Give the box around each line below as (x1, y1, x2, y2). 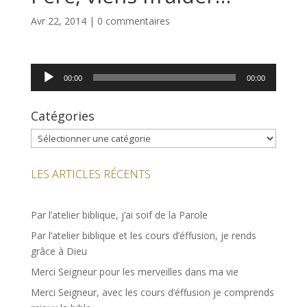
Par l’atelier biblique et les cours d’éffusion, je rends (30, 229, 256, 243)
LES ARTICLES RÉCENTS (30, 167, 151, 182)
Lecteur (29, 64, 64, 78)
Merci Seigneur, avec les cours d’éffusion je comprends (30, 286, 274, 299)
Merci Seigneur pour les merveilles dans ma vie (30, 265, 238, 279)
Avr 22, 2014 (30, 14, 86, 28)
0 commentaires (97, 14, 170, 28)
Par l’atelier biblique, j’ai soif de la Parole (30, 208, 208, 222)
